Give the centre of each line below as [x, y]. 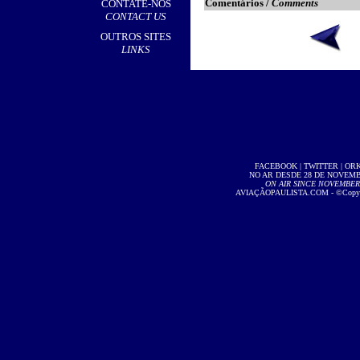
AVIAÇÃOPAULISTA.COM [282, 192]
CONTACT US [136, 16]
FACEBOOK [276, 166]
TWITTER [321, 166]
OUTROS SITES [136, 37]
